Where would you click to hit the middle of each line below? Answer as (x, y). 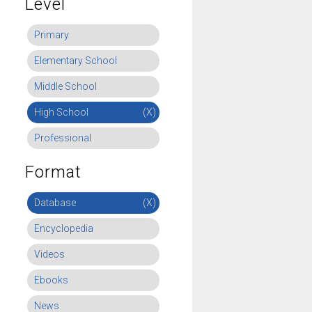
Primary (52, 35)
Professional (63, 138)
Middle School (65, 86)
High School (61, 112)
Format (53, 172)
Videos (49, 254)
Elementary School (76, 61)
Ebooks (51, 280)
